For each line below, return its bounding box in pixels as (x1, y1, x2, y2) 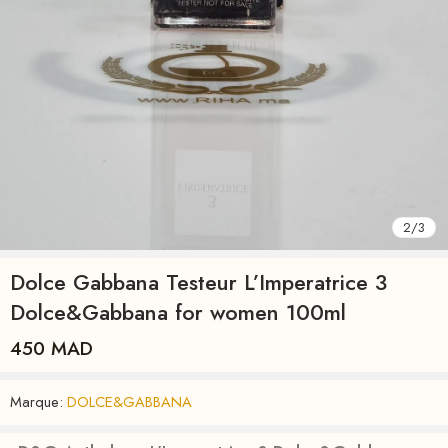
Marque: (10, 390, 63, 412)
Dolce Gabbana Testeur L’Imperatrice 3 (10, 266, 387, 298)
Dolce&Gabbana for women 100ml (10, 296, 346, 328)
